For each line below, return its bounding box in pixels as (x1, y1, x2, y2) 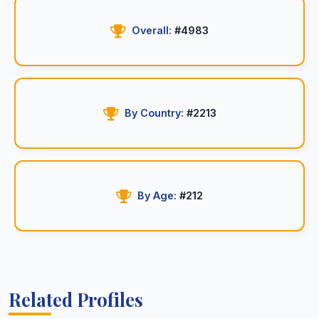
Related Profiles (9, 287, 143, 311)
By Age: (137, 189, 177, 202)
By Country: (124, 107, 184, 119)
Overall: (132, 24, 172, 36)
